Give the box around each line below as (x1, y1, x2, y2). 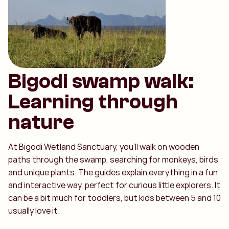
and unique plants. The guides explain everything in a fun (8, 166, 218, 178)
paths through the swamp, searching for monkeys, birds (8, 153, 218, 165)
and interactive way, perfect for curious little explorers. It (8, 179, 220, 191)
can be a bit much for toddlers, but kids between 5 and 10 (8, 192, 221, 203)
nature (8, 110, 74, 134)
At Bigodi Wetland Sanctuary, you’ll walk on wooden (8, 141, 199, 152)
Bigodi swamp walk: (8, 69, 194, 93)
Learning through (8, 89, 178, 113)
